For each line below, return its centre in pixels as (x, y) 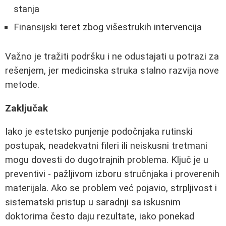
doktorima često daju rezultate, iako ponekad (100, 217)
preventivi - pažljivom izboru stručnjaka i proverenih (112, 174)
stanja (26, 9)
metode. (22, 85)
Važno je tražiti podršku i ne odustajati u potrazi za (112, 57)
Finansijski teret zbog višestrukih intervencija (108, 27)
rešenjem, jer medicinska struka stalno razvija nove (112, 71)
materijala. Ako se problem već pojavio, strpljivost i (111, 188)
